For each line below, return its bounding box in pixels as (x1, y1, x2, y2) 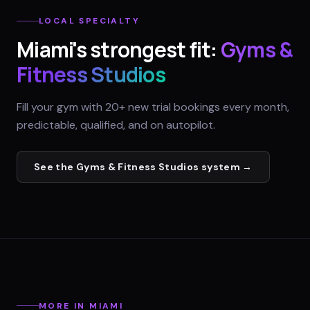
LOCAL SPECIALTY (39, 15, 140, 27)
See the (34, 161, 76, 174)
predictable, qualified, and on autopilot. (17, 118, 215, 133)
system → (199, 161, 253, 174)
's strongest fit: (72, 35, 217, 64)
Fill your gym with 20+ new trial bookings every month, (17, 100, 289, 115)
